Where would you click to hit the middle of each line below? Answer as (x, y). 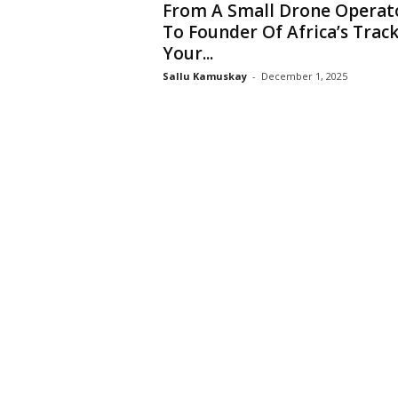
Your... (187, 53)
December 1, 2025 (304, 76)
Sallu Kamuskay (204, 76)
